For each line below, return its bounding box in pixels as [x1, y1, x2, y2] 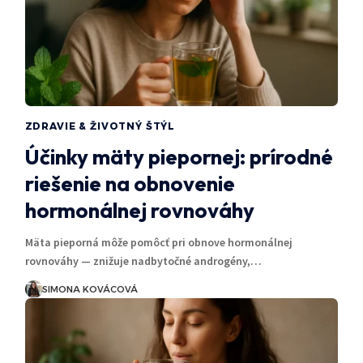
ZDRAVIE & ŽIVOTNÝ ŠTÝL [24, 119, 176, 132]
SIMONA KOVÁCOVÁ [41, 283, 138, 295]
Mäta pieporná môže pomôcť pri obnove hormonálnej [24, 234, 293, 250]
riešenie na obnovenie [24, 169, 235, 197]
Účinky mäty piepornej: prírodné [24, 143, 333, 170]
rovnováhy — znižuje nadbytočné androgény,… [24, 253, 262, 268]
